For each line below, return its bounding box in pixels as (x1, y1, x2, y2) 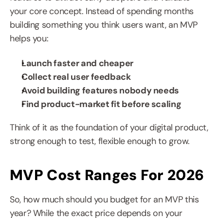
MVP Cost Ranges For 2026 (10, 165, 204, 184)
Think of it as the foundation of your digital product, (10, 122, 208, 133)
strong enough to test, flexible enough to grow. (10, 135, 190, 147)
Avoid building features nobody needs (21, 85, 180, 96)
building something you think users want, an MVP (10, 19, 198, 31)
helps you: (10, 33, 49, 44)
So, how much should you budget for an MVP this (10, 194, 199, 205)
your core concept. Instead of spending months (10, 5, 194, 17)
